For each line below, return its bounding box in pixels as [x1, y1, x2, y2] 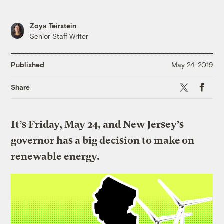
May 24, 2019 [171, 60, 213, 69]
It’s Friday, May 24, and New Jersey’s [11, 118, 184, 130]
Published [11, 60, 45, 69]
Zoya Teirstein [30, 21, 77, 30]
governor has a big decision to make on [11, 134, 195, 146]
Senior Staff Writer [30, 31, 89, 40]
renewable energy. [11, 150, 100, 162]
